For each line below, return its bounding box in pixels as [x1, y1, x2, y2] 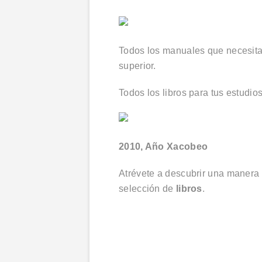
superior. [119, 61, 161, 71]
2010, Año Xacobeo [119, 142, 208, 151]
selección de [119, 184, 176, 194]
